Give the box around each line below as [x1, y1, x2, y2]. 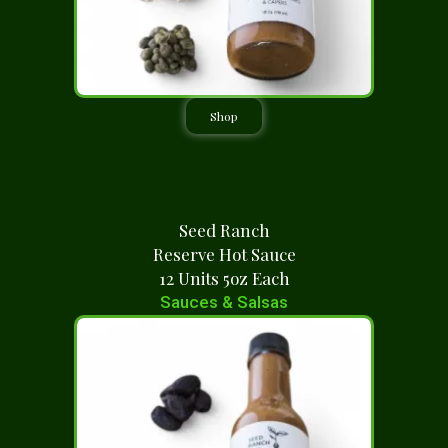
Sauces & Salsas [160, 292, 288, 312]
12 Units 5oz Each [158, 267, 290, 289]
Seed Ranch [178, 219, 270, 241]
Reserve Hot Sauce [152, 243, 296, 265]
